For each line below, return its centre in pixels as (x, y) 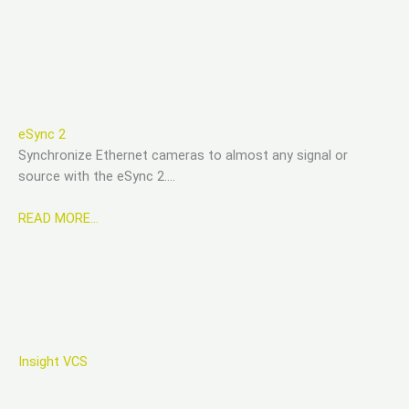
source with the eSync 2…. (97, 176)
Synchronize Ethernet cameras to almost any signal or (183, 155)
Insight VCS (53, 361)
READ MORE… (58, 219)
